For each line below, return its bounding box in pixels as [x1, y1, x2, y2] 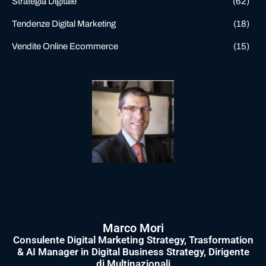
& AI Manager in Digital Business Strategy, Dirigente [17, 245, 249, 258]
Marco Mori [102, 220, 164, 235]
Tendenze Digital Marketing [12, 18, 116, 28]
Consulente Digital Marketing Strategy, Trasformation [12, 233, 254, 246]
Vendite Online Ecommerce [12, 41, 118, 51]
